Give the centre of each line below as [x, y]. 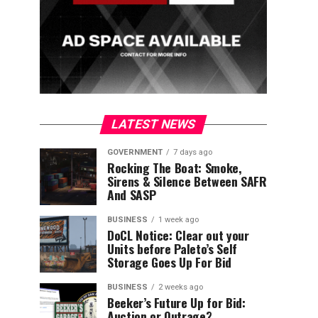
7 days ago [193, 152]
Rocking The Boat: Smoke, [175, 168]
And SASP [132, 194]
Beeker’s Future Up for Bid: [176, 302]
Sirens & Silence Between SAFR [187, 181]
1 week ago [179, 220]
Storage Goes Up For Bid [169, 262]
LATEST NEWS [153, 124]
